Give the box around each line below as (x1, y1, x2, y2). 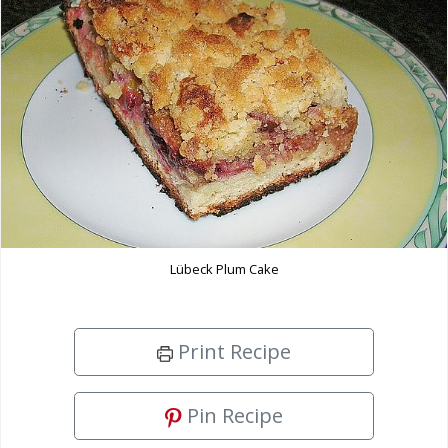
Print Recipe (173, 338, 291, 366)
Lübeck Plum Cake (169, 260, 279, 279)
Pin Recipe (182, 402, 283, 430)
